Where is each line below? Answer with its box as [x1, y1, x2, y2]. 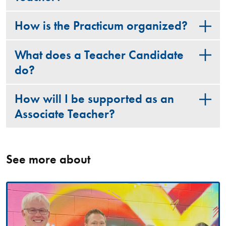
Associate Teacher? [14, 106, 115, 122]
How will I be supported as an [14, 91, 174, 107]
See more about [6, 151, 90, 167]
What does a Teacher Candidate [14, 47, 184, 63]
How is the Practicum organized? [14, 18, 188, 34]
